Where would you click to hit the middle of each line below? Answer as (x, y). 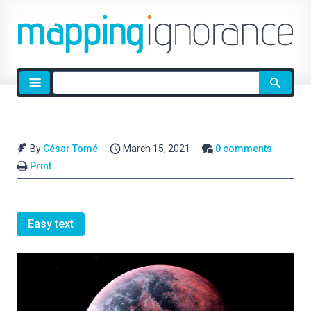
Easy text (51, 224)
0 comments (244, 149)
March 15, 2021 (157, 149)
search (69, 95)
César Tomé (70, 149)
